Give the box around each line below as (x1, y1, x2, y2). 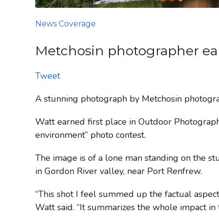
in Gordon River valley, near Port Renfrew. (35, 165, 202, 177)
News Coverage (35, 19, 96, 28)
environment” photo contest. (35, 129, 146, 141)
